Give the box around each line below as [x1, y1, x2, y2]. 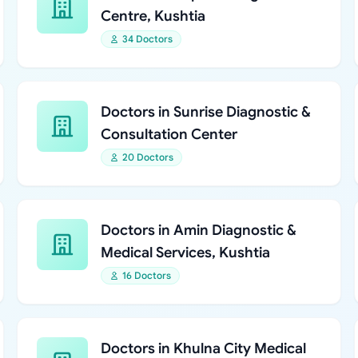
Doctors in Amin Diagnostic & [101, 221, 297, 239]
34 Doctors [122, 33, 173, 45]
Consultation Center [101, 125, 238, 143]
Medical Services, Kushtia [101, 244, 271, 261]
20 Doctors [122, 151, 174, 163]
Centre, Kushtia [101, 7, 206, 25]
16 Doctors [122, 269, 172, 281]
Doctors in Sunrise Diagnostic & [101, 103, 312, 121]
